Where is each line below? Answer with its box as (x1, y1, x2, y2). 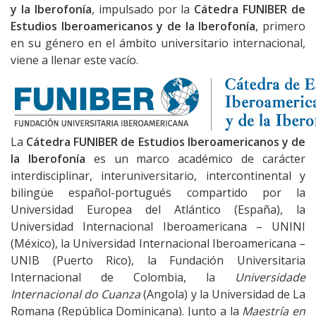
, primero (255, 18, 306, 35)
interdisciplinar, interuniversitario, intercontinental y (11, 168, 305, 184)
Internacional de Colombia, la (11, 269, 235, 286)
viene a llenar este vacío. (11, 52, 138, 68)
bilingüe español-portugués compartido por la (11, 185, 305, 201)
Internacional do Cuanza (11, 286, 141, 303)
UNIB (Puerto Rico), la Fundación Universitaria (11, 253, 305, 269)
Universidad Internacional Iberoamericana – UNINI (11, 219, 305, 235)
